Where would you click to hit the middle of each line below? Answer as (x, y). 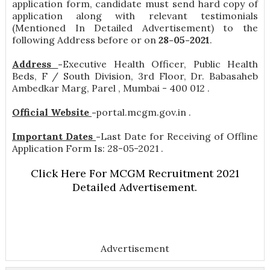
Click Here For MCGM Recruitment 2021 (135, 174)
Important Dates (54, 137)
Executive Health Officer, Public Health (161, 64)
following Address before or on (85, 40)
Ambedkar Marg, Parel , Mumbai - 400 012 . (111, 88)
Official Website (52, 112)
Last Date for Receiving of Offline (179, 137)
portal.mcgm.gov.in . (143, 112)
